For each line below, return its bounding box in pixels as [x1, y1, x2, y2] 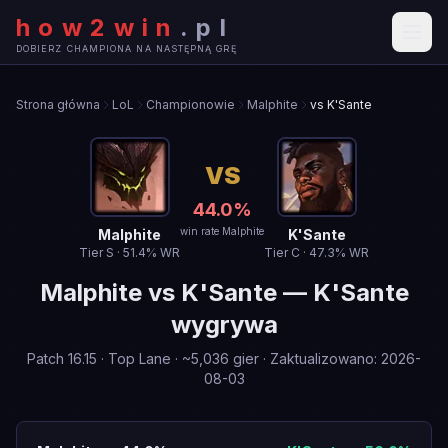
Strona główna [16, 97, 100, 112]
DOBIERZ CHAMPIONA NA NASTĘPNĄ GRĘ [16, 42, 237, 54]
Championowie [146, 97, 235, 112]
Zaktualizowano [270, 350, 374, 367]
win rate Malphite [180, 224, 264, 237]
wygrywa [170, 310, 278, 339]
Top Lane [108, 350, 171, 367]
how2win [16, 12, 180, 42]
